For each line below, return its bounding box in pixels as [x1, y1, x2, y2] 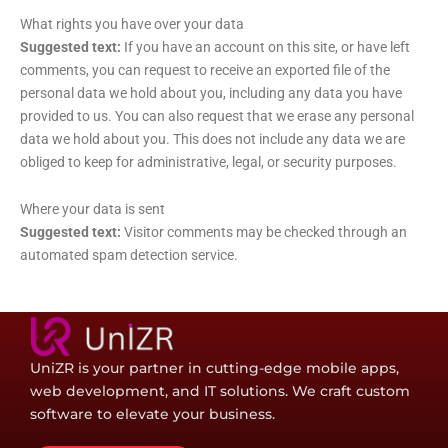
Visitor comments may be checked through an [124, 224, 407, 240]
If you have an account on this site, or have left [124, 38, 410, 55]
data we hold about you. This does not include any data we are [20, 130, 405, 147]
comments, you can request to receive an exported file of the [20, 61, 390, 78]
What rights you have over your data [20, 15, 244, 32]
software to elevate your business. [30, 405, 275, 424]
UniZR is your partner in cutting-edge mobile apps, [30, 359, 399, 378]
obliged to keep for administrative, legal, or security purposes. [20, 153, 397, 170]
